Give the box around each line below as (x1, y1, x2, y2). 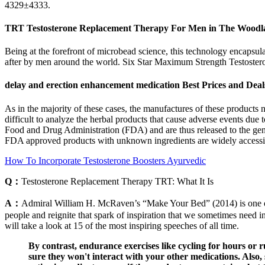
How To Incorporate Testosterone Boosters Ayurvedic (5, 155, 206, 166)
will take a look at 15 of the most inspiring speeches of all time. (5, 220, 239, 231)
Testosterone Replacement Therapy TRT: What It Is (21, 176, 214, 186)
